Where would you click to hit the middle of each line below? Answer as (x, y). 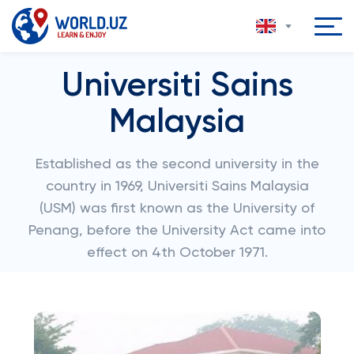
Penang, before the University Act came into (177, 231)
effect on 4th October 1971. (177, 253)
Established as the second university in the (177, 164)
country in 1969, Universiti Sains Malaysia (177, 186)
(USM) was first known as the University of (177, 209)
